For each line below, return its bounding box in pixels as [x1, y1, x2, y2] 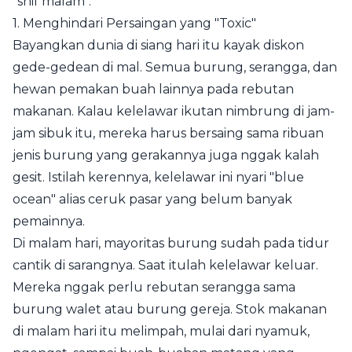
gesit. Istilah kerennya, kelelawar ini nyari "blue [13, 170, 304, 185]
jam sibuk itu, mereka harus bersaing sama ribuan [13, 126, 324, 141]
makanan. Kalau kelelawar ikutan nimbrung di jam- [13, 104, 335, 119]
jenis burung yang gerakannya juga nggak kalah [13, 148, 319, 163]
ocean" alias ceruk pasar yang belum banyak [13, 192, 292, 207]
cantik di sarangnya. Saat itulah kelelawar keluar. [13, 258, 318, 273]
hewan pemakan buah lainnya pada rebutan [13, 82, 294, 97]
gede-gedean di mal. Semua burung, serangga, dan [13, 60, 337, 75]
